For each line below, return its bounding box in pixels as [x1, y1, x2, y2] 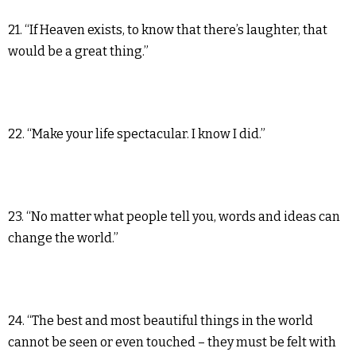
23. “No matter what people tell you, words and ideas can [8, 208, 340, 224]
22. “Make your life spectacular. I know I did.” [8, 126, 265, 141]
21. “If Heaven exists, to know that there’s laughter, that [8, 21, 327, 37]
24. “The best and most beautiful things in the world [8, 312, 313, 328]
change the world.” [8, 230, 118, 246]
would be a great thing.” [8, 43, 149, 59]
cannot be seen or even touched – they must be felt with [8, 334, 336, 350]
